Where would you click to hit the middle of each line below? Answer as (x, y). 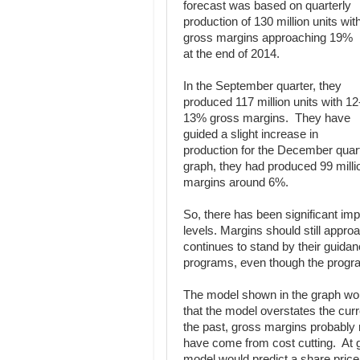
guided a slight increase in (251, 134)
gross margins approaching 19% (268, 38)
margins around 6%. (236, 182)
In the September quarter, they (262, 86)
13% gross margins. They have (267, 118)
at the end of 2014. (231, 54)
